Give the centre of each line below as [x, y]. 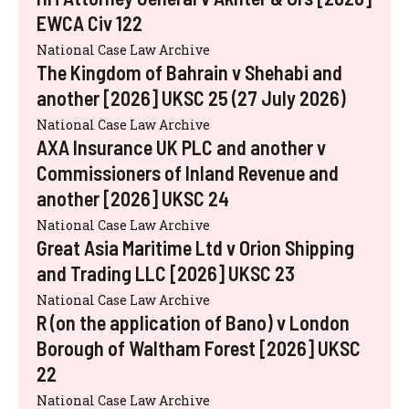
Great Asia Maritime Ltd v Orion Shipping [195, 247]
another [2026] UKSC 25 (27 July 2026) [191, 97]
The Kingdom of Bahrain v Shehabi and [189, 72]
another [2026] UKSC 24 [133, 198]
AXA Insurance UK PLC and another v [181, 147]
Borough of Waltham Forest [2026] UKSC [199, 347]
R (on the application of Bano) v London [193, 322]
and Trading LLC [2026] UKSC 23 [166, 273]
